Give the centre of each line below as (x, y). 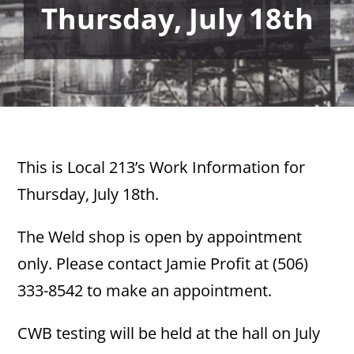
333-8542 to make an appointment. (145, 290)
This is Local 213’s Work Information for (162, 167)
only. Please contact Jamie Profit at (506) (163, 264)
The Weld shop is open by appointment (160, 237)
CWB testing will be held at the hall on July (169, 333)
